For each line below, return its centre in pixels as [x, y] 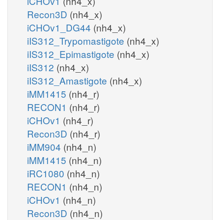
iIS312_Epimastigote [72, 54]
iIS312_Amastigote [68, 80]
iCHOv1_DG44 [60, 27]
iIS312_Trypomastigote [77, 40]
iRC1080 [47, 173]
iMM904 [45, 146]
